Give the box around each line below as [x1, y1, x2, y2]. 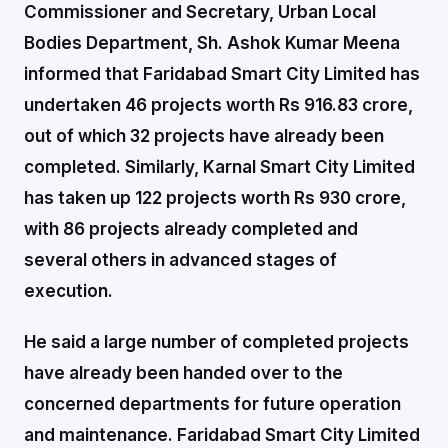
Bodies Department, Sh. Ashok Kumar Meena [24, 33, 400, 53]
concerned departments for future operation [24, 394, 401, 414]
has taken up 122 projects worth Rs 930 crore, [24, 188, 406, 208]
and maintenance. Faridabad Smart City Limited [24, 425, 420, 445]
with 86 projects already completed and [24, 219, 358, 239]
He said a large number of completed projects [24, 332, 409, 352]
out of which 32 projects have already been [24, 126, 384, 146]
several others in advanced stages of [24, 250, 337, 270]
